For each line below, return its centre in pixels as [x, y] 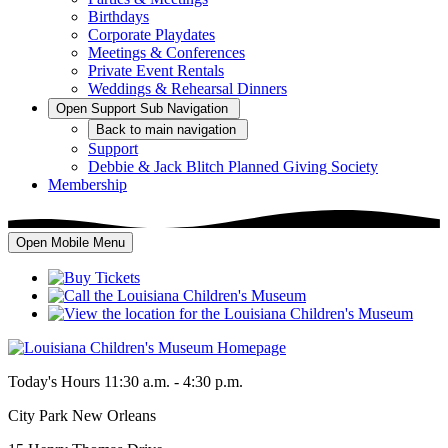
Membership [87, 184]
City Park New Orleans [82, 415]
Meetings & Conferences [166, 52]
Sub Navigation [184, 108]
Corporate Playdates [151, 34]
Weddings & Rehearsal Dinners [187, 88]
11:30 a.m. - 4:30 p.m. [173, 381]
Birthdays [118, 16]
